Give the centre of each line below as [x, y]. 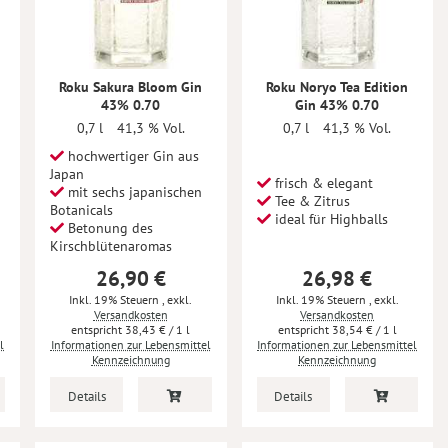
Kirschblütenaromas [111, 246]
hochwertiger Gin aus [131, 156]
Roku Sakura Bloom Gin [131, 87]
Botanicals [81, 210]
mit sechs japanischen [133, 192]
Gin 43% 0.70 [337, 105]
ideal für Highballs [329, 219]
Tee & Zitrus [310, 201]
